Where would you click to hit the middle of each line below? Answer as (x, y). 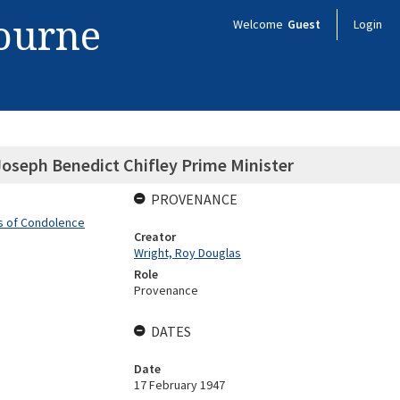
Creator (154, 237)
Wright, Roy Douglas (187, 253)
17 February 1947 (179, 385)
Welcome (259, 24)
